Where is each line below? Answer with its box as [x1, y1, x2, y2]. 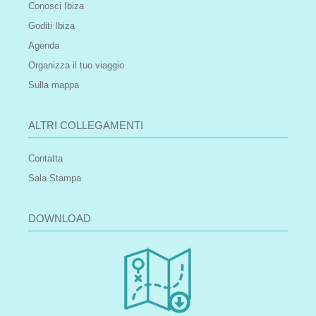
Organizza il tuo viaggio [28, 60, 124, 71]
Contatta [28, 153, 63, 164]
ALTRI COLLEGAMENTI [28, 119, 143, 132]
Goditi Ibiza [28, 20, 75, 32]
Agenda [28, 40, 59, 51]
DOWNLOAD [28, 212, 91, 225]
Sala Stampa [28, 173, 81, 184]
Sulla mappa [28, 80, 79, 91]
